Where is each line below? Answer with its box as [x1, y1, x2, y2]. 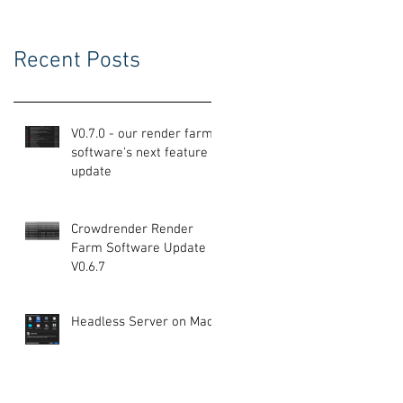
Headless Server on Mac [71, 313, 213, 330]
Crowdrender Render [71, 220, 193, 237]
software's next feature [71, 144, 208, 161]
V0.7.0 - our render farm [71, 125, 213, 142]
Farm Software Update [71, 239, 206, 256]
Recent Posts [13, 47, 140, 75]
